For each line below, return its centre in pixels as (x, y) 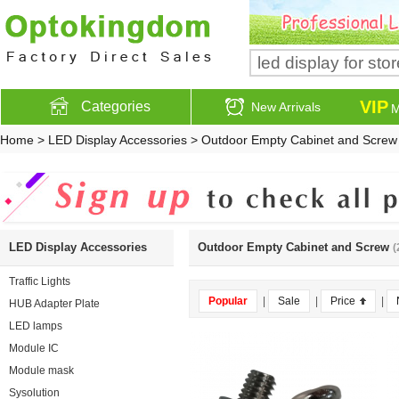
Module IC (34, 348)
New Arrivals (286, 107)
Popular (228, 301)
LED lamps (36, 326)
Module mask (41, 370)
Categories (116, 106)
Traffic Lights (40, 281)
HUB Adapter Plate (54, 304)
